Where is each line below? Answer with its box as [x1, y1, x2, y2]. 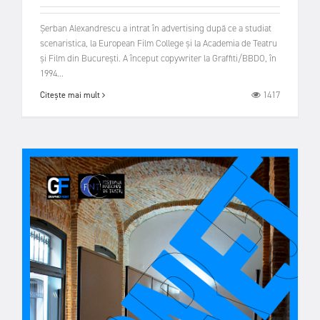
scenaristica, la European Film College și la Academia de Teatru [40, 36, 277, 49]
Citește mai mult [40, 89, 102, 101]
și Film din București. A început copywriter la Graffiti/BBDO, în [40, 51, 276, 64]
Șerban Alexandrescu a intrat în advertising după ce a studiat [40, 21, 271, 34]
